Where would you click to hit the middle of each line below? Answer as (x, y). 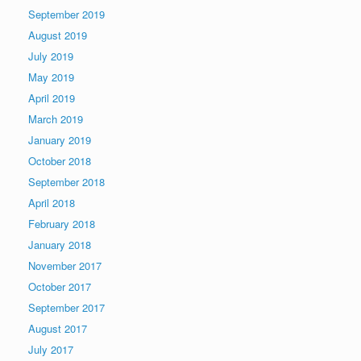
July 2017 (51, 350)
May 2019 (51, 77)
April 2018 (52, 203)
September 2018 (66, 182)
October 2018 (60, 161)
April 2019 (52, 98)
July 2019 (51, 56)
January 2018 (60, 245)
